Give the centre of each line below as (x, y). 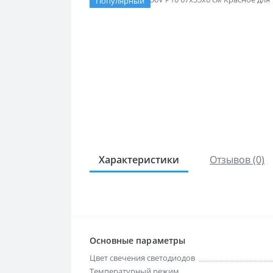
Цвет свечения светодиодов (142, 258)
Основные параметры (137, 240)
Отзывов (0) (237, 160)
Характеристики (139, 160)
